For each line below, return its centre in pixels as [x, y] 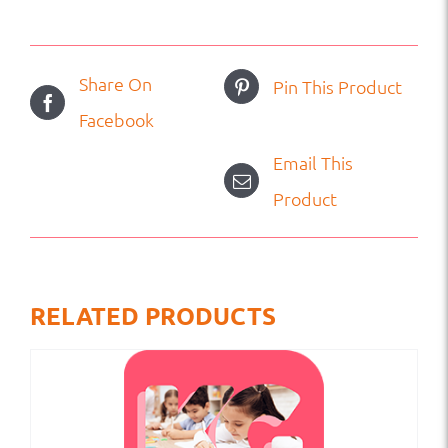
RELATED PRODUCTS [153, 315]
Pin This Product [337, 86]
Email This [313, 162]
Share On [115, 84]
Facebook [116, 120]
